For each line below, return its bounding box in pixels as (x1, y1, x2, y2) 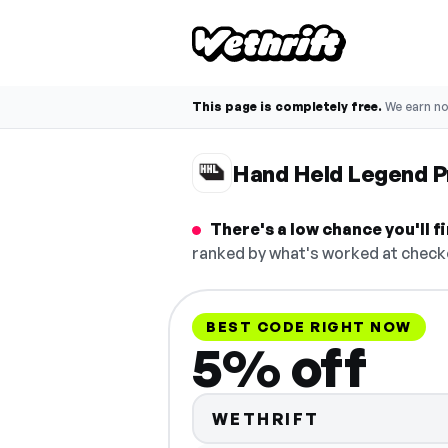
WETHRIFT (211, 408, 320, 429)
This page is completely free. (192, 99, 382, 114)
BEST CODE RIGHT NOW (206, 318, 412, 335)
